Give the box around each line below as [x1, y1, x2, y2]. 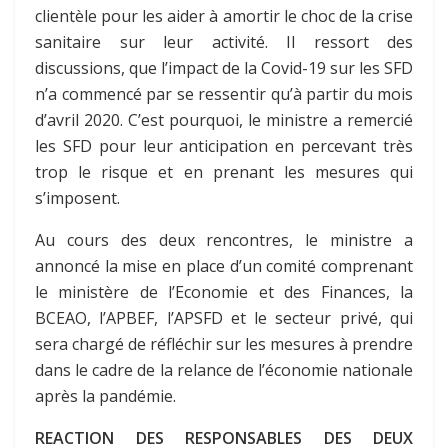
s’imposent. [35, 187, 120, 210]
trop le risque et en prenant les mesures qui [35, 161, 413, 184]
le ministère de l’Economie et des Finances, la [35, 281, 413, 304]
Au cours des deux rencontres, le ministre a [35, 229, 413, 252]
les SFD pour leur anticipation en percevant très [35, 135, 413, 158]
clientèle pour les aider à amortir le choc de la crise [35, 5, 413, 28]
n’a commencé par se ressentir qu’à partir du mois [35, 83, 413, 106]
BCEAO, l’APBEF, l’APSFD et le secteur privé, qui [35, 307, 413, 330]
